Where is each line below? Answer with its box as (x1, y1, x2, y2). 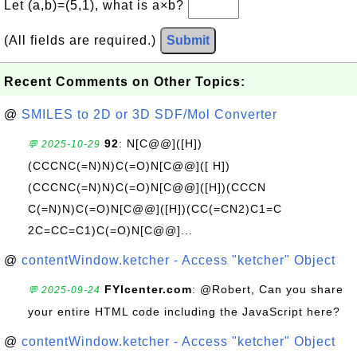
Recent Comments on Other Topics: (4, 75, 245, 88)
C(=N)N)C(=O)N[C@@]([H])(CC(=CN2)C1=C (28, 202, 282, 215)
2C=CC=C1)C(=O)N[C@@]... (28, 224, 193, 237)
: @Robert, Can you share (192, 283, 343, 296)
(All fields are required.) (4, 33, 160, 47)
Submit (167, 33, 210, 47)
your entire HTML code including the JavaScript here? (28, 305, 340, 318)
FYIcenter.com (104, 283, 192, 296)
